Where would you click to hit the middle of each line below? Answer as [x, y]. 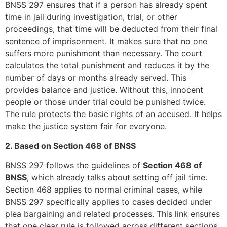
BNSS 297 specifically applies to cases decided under [108, 201]
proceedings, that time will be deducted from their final [111, 29]
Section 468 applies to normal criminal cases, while [104, 189]
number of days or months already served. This [96, 78]
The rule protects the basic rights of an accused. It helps [113, 114]
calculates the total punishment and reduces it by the [107, 66]
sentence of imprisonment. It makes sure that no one [106, 41]
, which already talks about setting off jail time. [117, 177]
